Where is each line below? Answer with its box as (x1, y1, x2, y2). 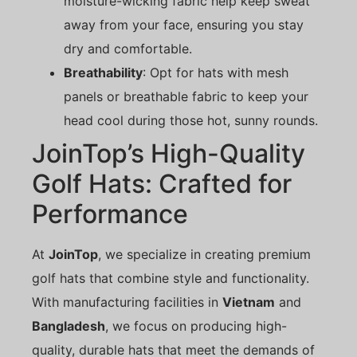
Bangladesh (32, 318, 105, 335)
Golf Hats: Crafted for (32, 168, 292, 200)
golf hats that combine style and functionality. (32, 270, 309, 287)
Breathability (64, 65, 143, 81)
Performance (32, 198, 188, 230)
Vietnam (222, 294, 275, 311)
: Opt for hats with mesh (143, 65, 288, 81)
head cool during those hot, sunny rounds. (64, 112, 318, 129)
